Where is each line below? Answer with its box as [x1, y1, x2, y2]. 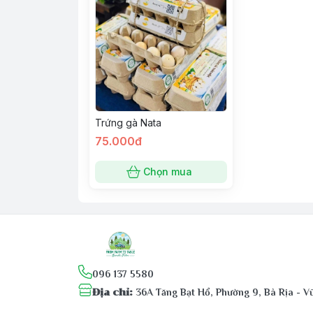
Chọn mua [143, 166, 193, 178]
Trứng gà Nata [95, 117, 161, 129]
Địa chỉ [92, 286, 129, 298]
